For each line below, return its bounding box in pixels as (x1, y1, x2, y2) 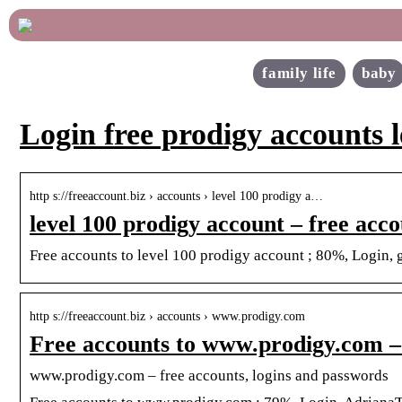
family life (262, 65, 336, 82)
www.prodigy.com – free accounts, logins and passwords (30, 366, 389, 384)
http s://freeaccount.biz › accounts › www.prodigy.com (30, 309, 305, 323)
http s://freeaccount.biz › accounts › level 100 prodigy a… (30, 188, 323, 203)
